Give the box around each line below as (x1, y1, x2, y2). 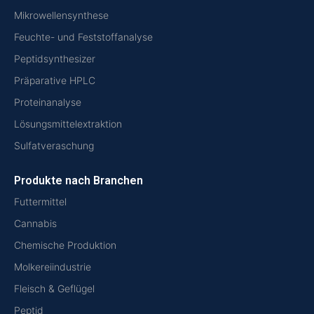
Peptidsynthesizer (14, 53, 95, 65)
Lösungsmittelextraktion (14, 118, 122, 130)
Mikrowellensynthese (14, 9, 109, 22)
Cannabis (14, 217, 57, 230)
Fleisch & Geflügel (14, 282, 95, 295)
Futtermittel (14, 196, 67, 208)
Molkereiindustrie (14, 261, 91, 273)
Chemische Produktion (14, 239, 116, 252)
